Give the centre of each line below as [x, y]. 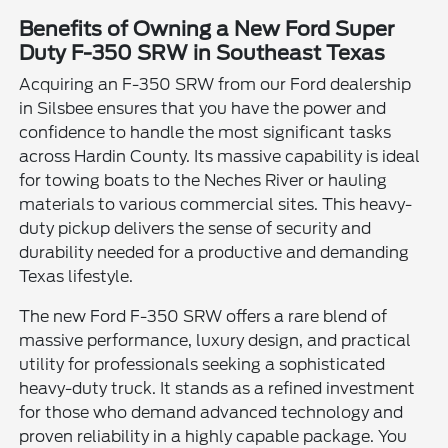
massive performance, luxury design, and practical [215, 340]
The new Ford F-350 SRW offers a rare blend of [203, 316]
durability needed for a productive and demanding [214, 252]
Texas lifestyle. [76, 276]
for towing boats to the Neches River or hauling [203, 180]
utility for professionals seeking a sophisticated [202, 364]
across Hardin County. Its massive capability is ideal [220, 156]
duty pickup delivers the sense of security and [195, 228]
